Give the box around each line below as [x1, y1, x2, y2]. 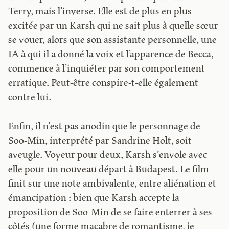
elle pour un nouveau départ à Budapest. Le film [8, 165, 210, 176]
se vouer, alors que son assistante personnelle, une [8, 35, 217, 47]
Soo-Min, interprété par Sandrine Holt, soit [8, 136, 192, 147]
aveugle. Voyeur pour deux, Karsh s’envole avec [8, 150, 208, 162]
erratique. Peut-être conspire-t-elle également [8, 78, 199, 89]
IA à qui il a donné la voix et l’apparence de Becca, [8, 50, 214, 61]
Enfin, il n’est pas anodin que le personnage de [8, 122, 201, 133]
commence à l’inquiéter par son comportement [8, 64, 205, 75]
